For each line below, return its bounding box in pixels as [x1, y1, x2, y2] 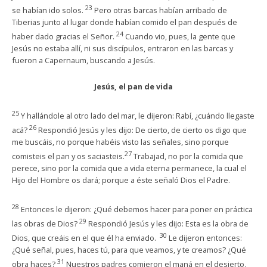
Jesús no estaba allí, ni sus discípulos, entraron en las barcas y [12, 43, 233, 54]
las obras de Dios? [12, 218, 79, 229]
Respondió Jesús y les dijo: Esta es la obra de [88, 218, 249, 229]
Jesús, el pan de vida [94, 81, 173, 92]
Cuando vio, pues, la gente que [125, 31, 235, 42]
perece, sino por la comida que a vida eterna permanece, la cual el [12, 163, 247, 174]
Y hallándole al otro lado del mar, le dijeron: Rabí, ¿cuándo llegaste [21, 110, 254, 121]
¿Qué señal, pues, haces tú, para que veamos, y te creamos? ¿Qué [12, 244, 246, 256]
